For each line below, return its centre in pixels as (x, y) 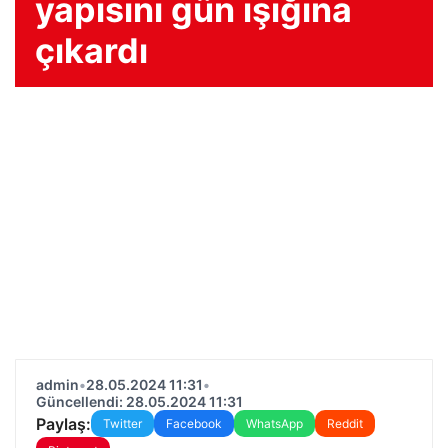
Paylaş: (63, 423)
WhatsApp (274, 423)
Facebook (194, 423)
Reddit (345, 423)
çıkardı (91, 50)
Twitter (122, 423)
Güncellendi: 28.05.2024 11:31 (139, 401)
